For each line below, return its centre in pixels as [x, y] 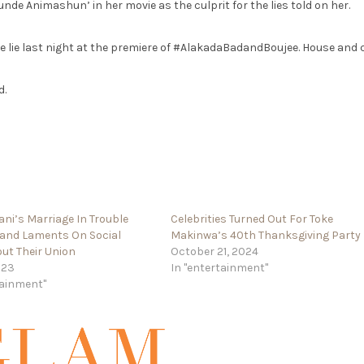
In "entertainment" [220, 268]
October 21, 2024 [215, 252]
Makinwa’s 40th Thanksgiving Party [266, 236]
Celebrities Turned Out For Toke [252, 219]
